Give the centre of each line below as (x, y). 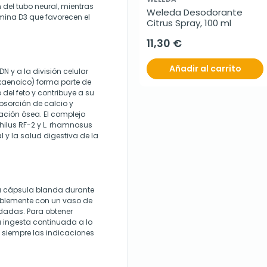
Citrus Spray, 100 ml (189, 23)
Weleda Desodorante (195, 12)
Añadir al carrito (205, 69)
